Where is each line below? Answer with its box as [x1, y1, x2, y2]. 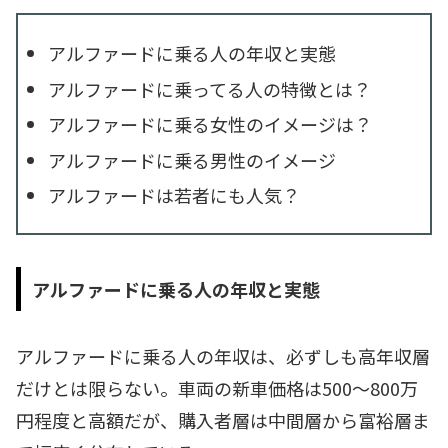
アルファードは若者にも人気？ [47, 182, 300, 209]
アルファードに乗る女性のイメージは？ [47, 111, 372, 138]
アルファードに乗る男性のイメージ [47, 146, 336, 173]
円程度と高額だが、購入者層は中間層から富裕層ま [16, 407, 430, 434]
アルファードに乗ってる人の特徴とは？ [47, 75, 371, 102]
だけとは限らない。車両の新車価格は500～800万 [16, 375, 418, 402]
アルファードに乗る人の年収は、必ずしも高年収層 [16, 343, 430, 370]
